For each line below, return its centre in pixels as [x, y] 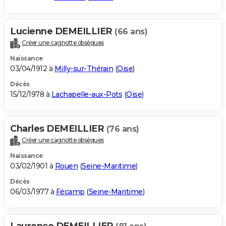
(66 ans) [131, 31]
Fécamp [70, 191]
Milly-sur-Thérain [83, 68]
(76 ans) [123, 129]
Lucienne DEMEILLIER [62, 31]
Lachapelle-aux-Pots [87, 94]
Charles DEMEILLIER [58, 128]
